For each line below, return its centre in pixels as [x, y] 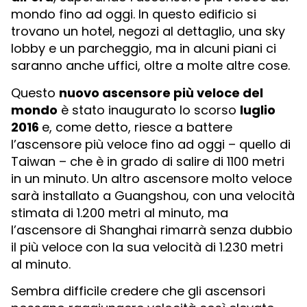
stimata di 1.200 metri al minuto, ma [120, 212]
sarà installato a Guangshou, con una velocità [153, 195]
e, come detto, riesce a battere [137, 127]
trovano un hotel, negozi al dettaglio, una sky [148, 32]
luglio [258, 110]
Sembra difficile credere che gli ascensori [138, 291]
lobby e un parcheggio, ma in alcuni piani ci [144, 49]
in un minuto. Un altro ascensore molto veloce [151, 178]
